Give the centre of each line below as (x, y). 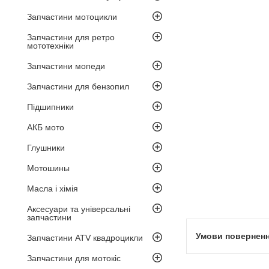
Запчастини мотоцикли (72, 17)
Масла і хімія (53, 188)
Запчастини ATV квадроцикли (85, 237)
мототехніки (50, 45)
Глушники (46, 147)
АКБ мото (46, 127)
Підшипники (50, 107)
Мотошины (48, 168)
